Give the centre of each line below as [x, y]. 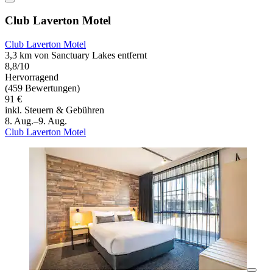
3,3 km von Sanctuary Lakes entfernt [76, 55]
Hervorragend [32, 77]
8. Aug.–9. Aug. [36, 121]
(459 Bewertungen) [42, 88]
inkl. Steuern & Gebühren [55, 110]
